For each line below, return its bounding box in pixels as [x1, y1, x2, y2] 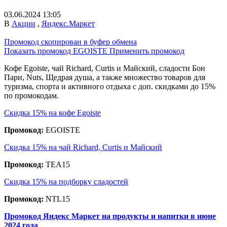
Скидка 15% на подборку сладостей [4, 177, 128, 186]
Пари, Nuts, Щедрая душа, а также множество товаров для [4, 72, 205, 82]
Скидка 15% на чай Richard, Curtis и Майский [4, 142, 162, 152]
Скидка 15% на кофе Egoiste [4, 108, 101, 117]
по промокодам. [4, 91, 59, 100]
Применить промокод [109, 46, 184, 55]
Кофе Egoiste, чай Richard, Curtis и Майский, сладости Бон [4, 63, 205, 72]
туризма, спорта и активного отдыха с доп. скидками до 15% [4, 82, 215, 91]
